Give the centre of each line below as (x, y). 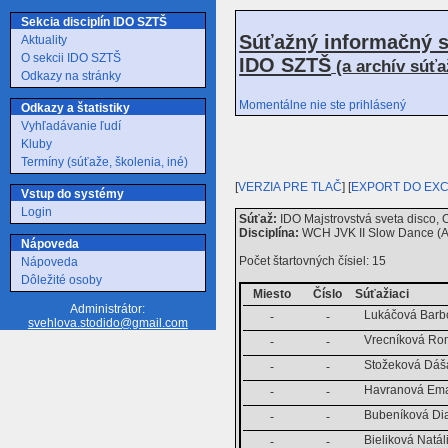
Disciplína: (269, 232)
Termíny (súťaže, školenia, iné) (104, 162)
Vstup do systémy (72, 194)
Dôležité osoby (61, 280)
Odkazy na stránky (71, 76)
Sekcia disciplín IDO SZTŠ (94, 22)
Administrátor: (108, 309)
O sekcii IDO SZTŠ (71, 58)
